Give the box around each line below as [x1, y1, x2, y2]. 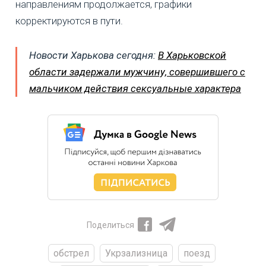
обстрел [53, 247, 89, 259]
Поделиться [87, 220, 134, 230]
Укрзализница [104, 247, 167, 259]
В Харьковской [158, 49, 226, 61]
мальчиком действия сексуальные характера [29, 82, 241, 94]
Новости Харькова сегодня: [29, 49, 158, 61]
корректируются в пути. [15, 14, 123, 27]
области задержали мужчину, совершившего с [29, 65, 245, 78]
